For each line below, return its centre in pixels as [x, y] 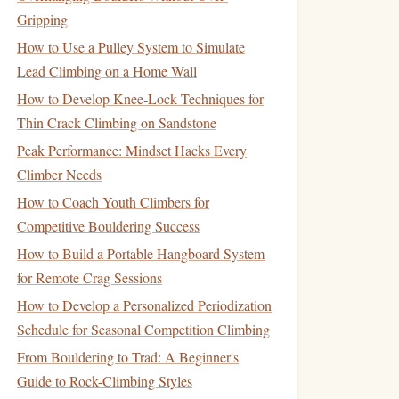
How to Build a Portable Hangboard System [141, 253]
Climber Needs [59, 174]
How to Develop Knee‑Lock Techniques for [140, 98]
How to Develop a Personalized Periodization [144, 305]
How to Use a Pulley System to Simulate [131, 47]
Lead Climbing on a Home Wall [107, 71]
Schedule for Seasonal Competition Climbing [143, 329]
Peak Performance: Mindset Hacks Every [132, 150]
